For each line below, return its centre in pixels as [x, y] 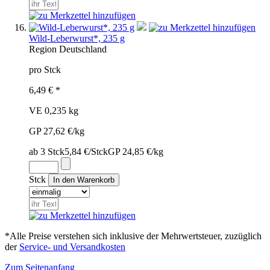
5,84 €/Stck [86, 151]
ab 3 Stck [47, 151]
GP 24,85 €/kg [136, 151]
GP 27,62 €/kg [57, 131]
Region [43, 49]
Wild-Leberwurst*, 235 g [77, 38]
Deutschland [83, 49]
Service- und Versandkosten [72, 246]
